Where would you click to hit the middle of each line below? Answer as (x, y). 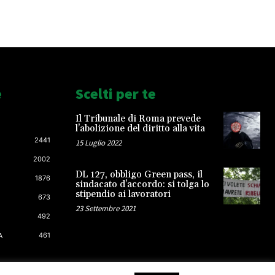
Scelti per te (115, 94)
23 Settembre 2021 (105, 208)
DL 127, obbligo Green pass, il (139, 174)
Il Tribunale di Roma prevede (138, 119)
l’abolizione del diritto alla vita (140, 129)
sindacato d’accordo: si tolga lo (142, 184)
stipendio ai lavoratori (123, 194)
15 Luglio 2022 (98, 143)
